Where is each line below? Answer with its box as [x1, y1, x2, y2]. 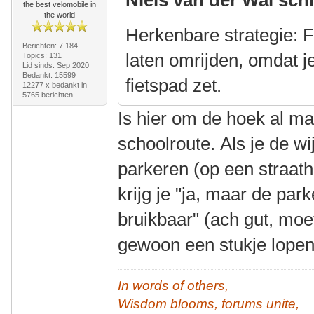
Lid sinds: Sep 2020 [22, 60, 89, 69]
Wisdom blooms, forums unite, [118, 296, 300, 311]
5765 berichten [22, 90, 73, 99]
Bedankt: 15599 [22, 70, 76, 79]
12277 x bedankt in [22, 80, 87, 89]
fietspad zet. [125, 74, 222, 96]
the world [43, 10, 75, 19]
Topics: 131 [22, 50, 62, 60]
